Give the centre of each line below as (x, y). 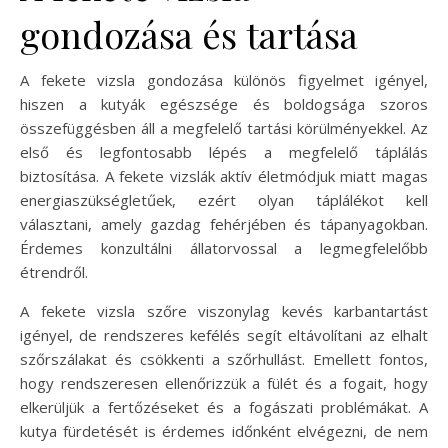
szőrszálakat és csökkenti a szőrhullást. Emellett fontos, (224, 358)
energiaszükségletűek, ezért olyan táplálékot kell (224, 199)
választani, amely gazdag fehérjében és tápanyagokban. (224, 223)
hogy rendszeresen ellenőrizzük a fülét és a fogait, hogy (224, 382)
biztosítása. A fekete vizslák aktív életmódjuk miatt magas (224, 175)
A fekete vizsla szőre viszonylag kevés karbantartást (224, 310)
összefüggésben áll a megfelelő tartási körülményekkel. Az (224, 127)
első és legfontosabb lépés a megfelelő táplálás (224, 151)
